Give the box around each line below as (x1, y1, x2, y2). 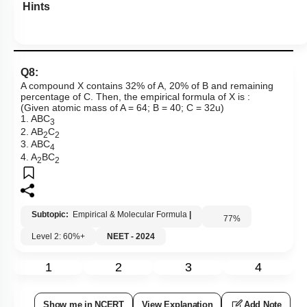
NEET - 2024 (107, 232, 155, 242)
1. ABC (21, 113, 50, 125)
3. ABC (21, 139, 50, 151)
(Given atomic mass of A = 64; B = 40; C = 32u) (21, 102, 224, 114)
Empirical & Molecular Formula (73, 210, 187, 220)
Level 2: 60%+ (32, 232, 85, 242)
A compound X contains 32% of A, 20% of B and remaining (21, 80, 273, 92)
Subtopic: (32, 210, 71, 220)
